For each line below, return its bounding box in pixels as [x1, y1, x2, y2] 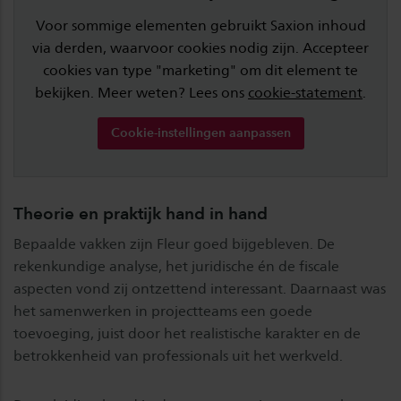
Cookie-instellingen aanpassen [110, 125, 291, 141]
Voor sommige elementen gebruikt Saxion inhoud [35, 17, 366, 35]
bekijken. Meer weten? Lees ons [35, 84, 248, 102]
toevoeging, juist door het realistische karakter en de [13, 325, 361, 343]
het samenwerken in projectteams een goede [13, 303, 312, 320]
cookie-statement [248, 84, 363, 102]
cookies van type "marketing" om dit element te [43, 62, 358, 80]
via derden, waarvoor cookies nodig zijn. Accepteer [32, 39, 369, 57]
